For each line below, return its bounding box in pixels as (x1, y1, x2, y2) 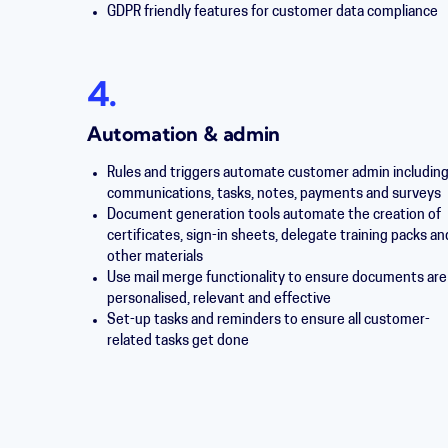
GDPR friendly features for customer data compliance (107, 5, 438, 20)
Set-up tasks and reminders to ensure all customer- (107, 313, 430, 328)
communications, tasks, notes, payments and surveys (107, 187, 441, 202)
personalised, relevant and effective (107, 292, 337, 307)
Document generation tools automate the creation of (107, 208, 441, 223)
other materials (107, 250, 203, 265)
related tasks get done (107, 334, 249, 349)
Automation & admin (87, 126, 280, 146)
